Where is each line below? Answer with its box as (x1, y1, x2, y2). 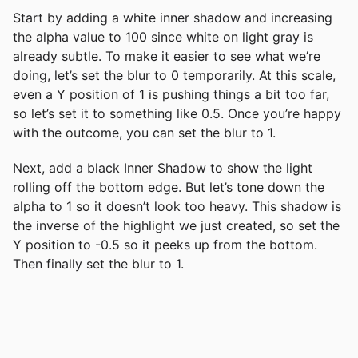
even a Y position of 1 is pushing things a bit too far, (13, 86, 329, 102)
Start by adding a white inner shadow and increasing (13, 9, 332, 26)
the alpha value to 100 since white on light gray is (13, 28, 313, 45)
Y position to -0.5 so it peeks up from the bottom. (13, 236, 317, 253)
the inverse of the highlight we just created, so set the (13, 217, 340, 233)
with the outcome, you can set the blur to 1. (13, 124, 276, 141)
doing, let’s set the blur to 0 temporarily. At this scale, (13, 66, 336, 83)
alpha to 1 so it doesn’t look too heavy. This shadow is (13, 197, 341, 214)
